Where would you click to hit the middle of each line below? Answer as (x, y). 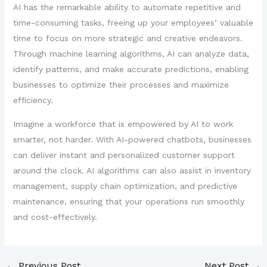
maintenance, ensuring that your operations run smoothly (128, 201)
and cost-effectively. (55, 217)
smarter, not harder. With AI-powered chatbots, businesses (132, 139)
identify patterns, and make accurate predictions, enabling (131, 69)
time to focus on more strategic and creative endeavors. (128, 38)
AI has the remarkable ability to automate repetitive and (127, 7)
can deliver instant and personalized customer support (124, 155)
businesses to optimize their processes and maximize (121, 85)
